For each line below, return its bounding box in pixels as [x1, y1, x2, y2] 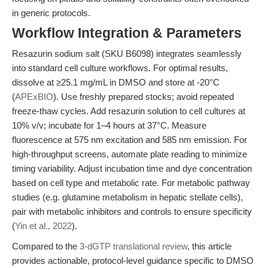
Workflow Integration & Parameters [12, 26, 242, 41]
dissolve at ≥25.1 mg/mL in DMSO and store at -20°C [12, 77, 220, 87]
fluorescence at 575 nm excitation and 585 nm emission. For [12, 135, 247, 145]
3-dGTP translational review [80, 241, 187, 251]
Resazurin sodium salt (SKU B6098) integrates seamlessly [12, 48, 242, 59]
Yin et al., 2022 [15, 221, 72, 231]
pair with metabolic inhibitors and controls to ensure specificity [12, 206, 252, 217]
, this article [187, 241, 232, 251]
